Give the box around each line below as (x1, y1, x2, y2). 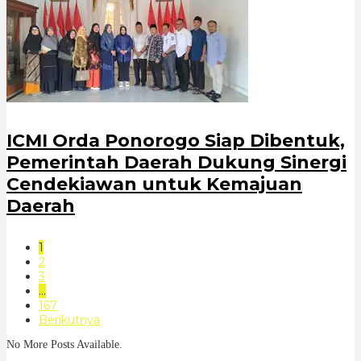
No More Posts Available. (6, 338, 122, 351)
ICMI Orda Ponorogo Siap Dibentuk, (6, 129, 345, 151)
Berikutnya (39, 312, 100, 327)
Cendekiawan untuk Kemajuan (6, 172, 302, 195)
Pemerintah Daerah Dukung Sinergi (6, 151, 346, 173)
